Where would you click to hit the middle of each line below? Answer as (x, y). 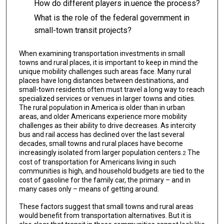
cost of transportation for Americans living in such (97, 162)
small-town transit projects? (82, 30)
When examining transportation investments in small (102, 53)
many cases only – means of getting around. (89, 189)
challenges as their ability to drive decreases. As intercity (107, 125)
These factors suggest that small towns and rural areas (106, 206)
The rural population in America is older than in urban (102, 107)
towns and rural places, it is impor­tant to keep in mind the (108, 62)
